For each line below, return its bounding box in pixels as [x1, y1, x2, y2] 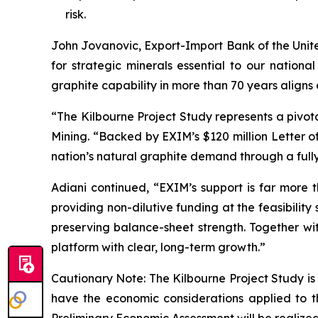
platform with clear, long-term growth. [51, 240, 260, 254]
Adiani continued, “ [51, 180, 159, 194]
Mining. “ [51, 129, 99, 143]
